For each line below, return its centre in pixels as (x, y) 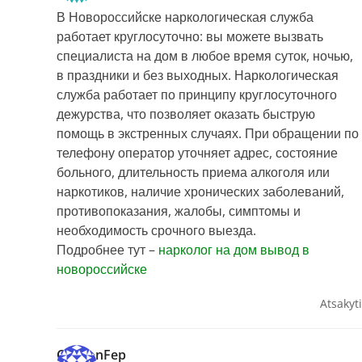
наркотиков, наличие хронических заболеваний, (200, 192)
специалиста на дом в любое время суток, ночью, (205, 56)
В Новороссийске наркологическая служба (185, 17)
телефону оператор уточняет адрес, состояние (197, 153)
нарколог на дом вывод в (234, 250)
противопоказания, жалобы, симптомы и (179, 211)
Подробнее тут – (107, 250)
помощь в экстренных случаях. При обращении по (208, 134)
